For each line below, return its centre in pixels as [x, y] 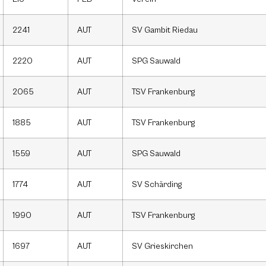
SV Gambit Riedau [165, 30]
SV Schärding [157, 185]
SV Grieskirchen [162, 246]
